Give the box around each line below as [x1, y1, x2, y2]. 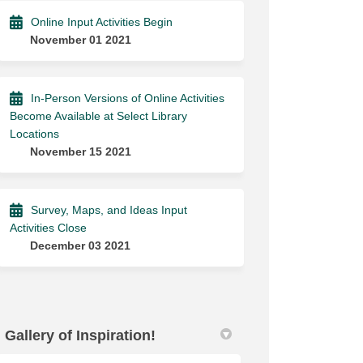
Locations [10, 127, 60, 140]
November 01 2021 [30, 33, 132, 46]
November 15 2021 [30, 145, 132, 158]
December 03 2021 [30, 239, 131, 252]
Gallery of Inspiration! [5, 327, 156, 344]
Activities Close [10, 221, 88, 234]
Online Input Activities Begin [31, 15, 173, 28]
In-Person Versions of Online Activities [31, 92, 225, 105]
